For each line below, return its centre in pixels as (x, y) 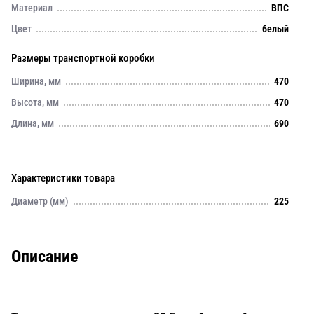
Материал (32, 8)
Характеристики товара (63, 178)
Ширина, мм (36, 81)
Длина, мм (33, 123)
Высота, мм (35, 102)
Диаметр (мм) (40, 201)
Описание (45, 257)
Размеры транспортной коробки (83, 58)
